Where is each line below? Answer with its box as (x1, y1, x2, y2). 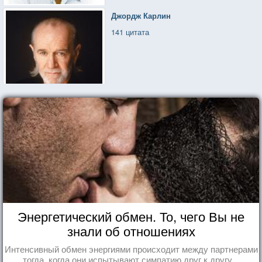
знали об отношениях (67, 221, 195, 240)
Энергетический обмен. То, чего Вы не (18, 206, 244, 225)
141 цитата (111, 26, 150, 37)
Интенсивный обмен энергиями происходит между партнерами (4, 242, 258, 255)
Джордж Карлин (111, 9, 171, 21)
